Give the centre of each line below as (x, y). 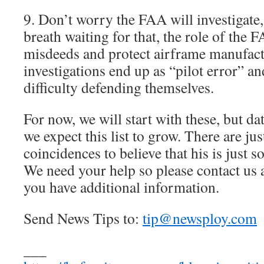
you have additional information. (121, 187)
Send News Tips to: (83, 218)
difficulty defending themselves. (119, 88)
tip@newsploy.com (200, 218)
